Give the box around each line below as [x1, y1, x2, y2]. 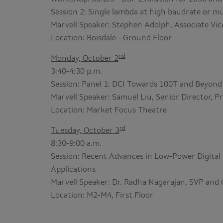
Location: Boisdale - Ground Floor [51, 34, 172, 42]
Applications [51, 166, 96, 174]
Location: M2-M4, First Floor [51, 192, 153, 200]
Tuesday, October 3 [51, 127, 119, 135]
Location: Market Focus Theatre [51, 107, 167, 114]
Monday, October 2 [51, 55, 118, 63]
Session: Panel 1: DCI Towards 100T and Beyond [51, 81, 222, 89]
